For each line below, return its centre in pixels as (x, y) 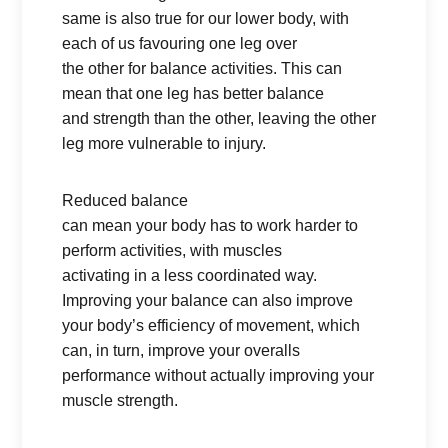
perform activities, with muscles (172, 250)
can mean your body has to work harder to (210, 225)
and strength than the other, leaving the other (219, 118)
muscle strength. (120, 400)
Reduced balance (125, 200)
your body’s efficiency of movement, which (211, 325)
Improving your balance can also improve (208, 300)
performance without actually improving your (218, 375)
